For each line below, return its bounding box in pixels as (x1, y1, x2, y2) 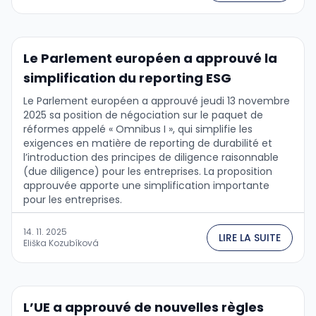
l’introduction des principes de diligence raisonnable (23, 150, 279, 164)
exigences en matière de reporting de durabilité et (23, 135, 272, 150)
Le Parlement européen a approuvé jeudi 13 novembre (23, 93, 290, 108)
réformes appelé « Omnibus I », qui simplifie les (23, 121, 253, 136)
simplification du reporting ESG (23, 68, 231, 87)
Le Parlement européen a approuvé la (23, 49, 277, 67)
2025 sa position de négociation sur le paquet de (23, 107, 263, 122)
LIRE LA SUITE (219, 230, 281, 245)
